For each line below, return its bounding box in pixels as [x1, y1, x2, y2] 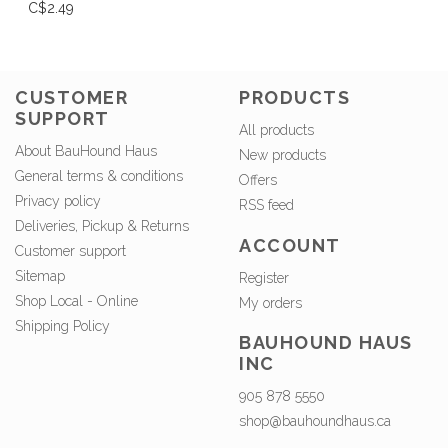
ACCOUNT [239, 234, 341, 256]
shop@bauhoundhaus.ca [239, 413, 391, 430]
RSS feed [239, 197, 294, 214]
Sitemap [15, 268, 65, 285]
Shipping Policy [15, 318, 110, 335]
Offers [239, 172, 277, 189]
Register [239, 269, 289, 286]
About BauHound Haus [15, 143, 157, 160]
